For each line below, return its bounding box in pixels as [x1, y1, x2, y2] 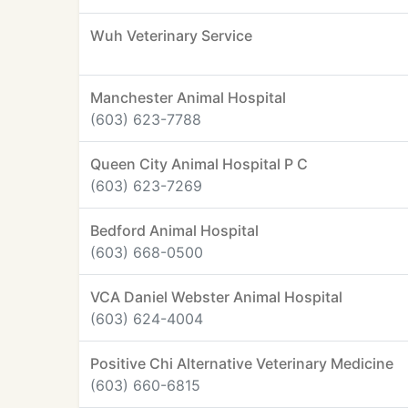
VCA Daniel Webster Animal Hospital [90, 288, 342, 306]
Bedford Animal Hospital [90, 221, 259, 240]
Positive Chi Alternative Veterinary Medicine [90, 354, 393, 372]
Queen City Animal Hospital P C [90, 155, 308, 173]
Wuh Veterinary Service [90, 26, 252, 45]
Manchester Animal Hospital [90, 88, 286, 107]
